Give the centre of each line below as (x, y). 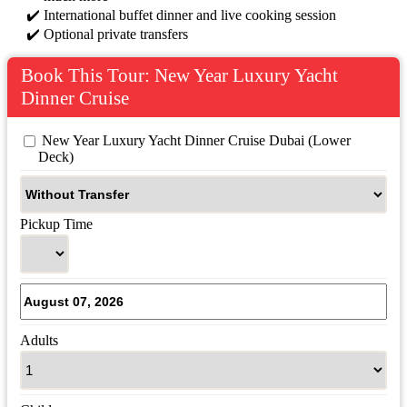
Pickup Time (56, 224)
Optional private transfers (116, 35)
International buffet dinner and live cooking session (190, 15)
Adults (39, 341)
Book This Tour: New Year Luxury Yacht (179, 76)
